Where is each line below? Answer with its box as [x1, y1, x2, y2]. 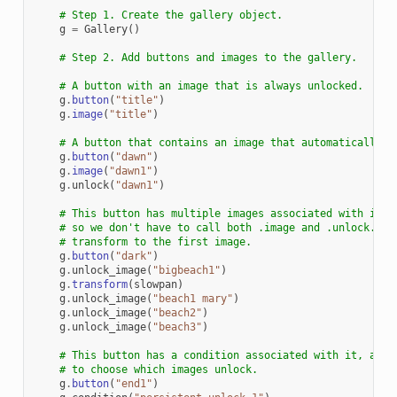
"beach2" [152, 306, 202, 319]
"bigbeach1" [152, 263, 221, 276]
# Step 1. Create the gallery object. [58, 8, 283, 21]
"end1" [114, 377, 152, 390]
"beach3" [152, 320, 202, 333]
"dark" [114, 249, 152, 262]
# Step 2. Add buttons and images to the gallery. [58, 51, 357, 64]
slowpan [133, 277, 177, 291]
